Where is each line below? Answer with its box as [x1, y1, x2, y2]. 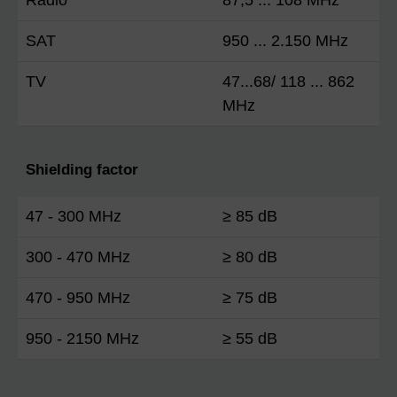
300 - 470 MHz [26, 247, 130, 266]
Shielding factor [26, 160, 138, 178]
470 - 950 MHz [26, 288, 130, 307]
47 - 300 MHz [26, 206, 121, 225]
